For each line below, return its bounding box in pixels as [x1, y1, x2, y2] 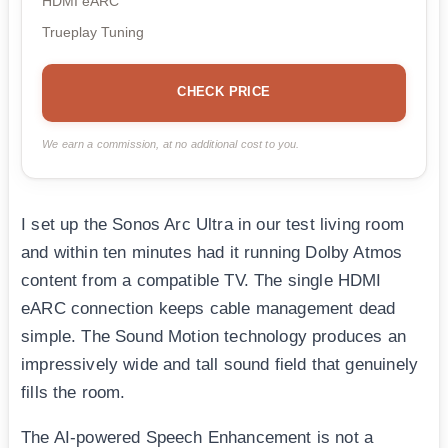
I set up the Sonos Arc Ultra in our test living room [21, 214, 404, 234]
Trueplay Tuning [42, 23, 144, 40]
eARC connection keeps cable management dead [21, 298, 396, 318]
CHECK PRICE [177, 83, 271, 99]
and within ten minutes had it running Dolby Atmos [21, 242, 403, 262]
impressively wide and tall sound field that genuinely [21, 354, 419, 374]
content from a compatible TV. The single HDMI [21, 270, 382, 290]
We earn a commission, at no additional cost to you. [42, 137, 300, 150]
